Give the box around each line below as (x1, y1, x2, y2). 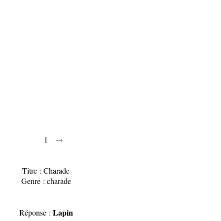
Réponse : (19, 207, 53, 218)
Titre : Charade (22, 165, 70, 176)
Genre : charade (21, 176, 71, 186)
